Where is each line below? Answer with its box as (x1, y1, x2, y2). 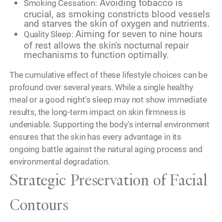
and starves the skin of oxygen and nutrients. (23, 17, 210, 29)
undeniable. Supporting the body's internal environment (9, 119, 210, 129)
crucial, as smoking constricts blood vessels (23, 8, 210, 20)
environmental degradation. (9, 156, 110, 166)
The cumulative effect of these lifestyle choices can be (9, 69, 208, 80)
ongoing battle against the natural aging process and (9, 144, 203, 154)
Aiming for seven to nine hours (73, 28, 203, 40)
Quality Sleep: (23, 29, 73, 39)
